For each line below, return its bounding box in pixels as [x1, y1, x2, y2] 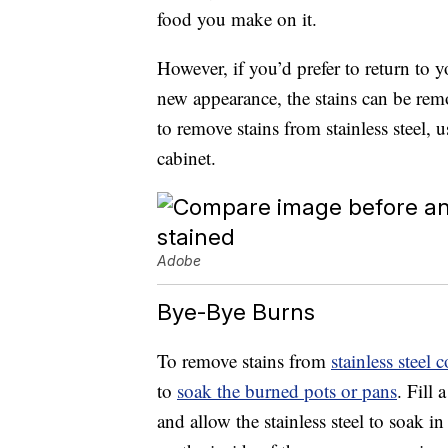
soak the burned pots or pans [177, 378, 397, 404]
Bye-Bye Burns [157, 298, 315, 326]
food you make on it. [157, 6, 317, 32]
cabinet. [157, 145, 216, 171]
